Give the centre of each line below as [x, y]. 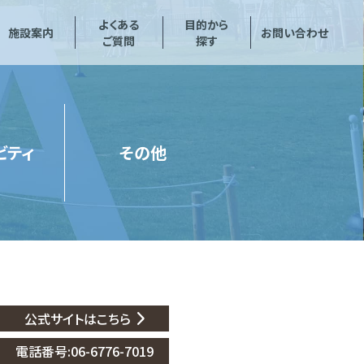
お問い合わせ [294, 32]
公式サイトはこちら [77, 318]
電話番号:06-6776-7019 [84, 351]
